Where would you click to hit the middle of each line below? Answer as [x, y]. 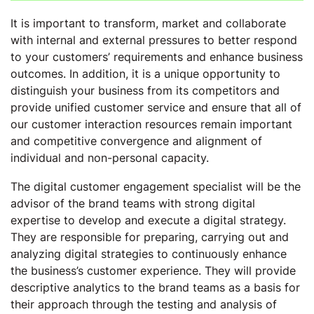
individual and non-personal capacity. [110, 158]
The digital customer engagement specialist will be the [156, 186]
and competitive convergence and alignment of [136, 141]
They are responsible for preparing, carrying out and [150, 237]
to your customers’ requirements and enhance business [157, 57]
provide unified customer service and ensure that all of [156, 107]
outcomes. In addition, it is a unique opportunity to [145, 74]
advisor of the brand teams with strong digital [133, 203]
